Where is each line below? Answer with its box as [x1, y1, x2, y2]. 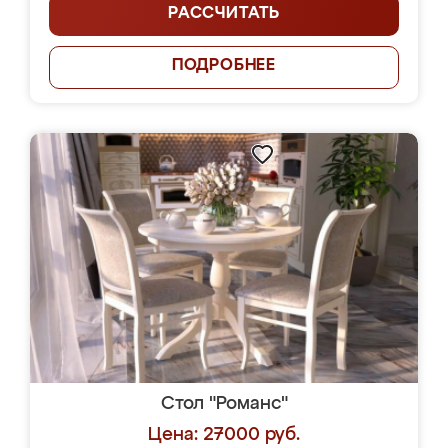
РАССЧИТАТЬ [168, 6, 280, 22]
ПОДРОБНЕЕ [171, 58, 277, 74]
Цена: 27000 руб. [148, 426, 300, 444]
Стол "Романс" [160, 395, 288, 413]
